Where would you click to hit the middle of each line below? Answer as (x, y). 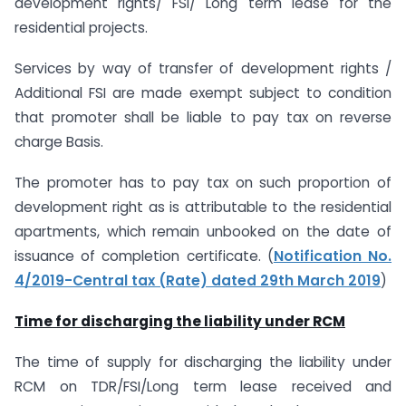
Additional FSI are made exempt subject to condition (203, 93)
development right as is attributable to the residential (203, 207)
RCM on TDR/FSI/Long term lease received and (203, 386)
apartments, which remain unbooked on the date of (203, 231)
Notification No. (333, 256)
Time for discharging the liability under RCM (180, 321)
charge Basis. (59, 142)
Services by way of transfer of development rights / (203, 69)
